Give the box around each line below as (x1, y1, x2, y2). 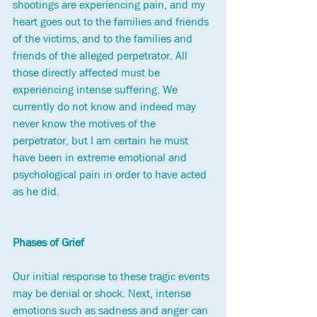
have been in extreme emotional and (13, 150, 190, 166)
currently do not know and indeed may (13, 99, 199, 115)
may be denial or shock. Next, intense (13, 286, 194, 301)
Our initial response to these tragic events (13, 269, 212, 284)
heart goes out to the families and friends (13, 14, 212, 30)
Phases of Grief (13, 235, 84, 250)
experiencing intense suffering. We (13, 82, 180, 98)
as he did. (13, 184, 59, 200)
